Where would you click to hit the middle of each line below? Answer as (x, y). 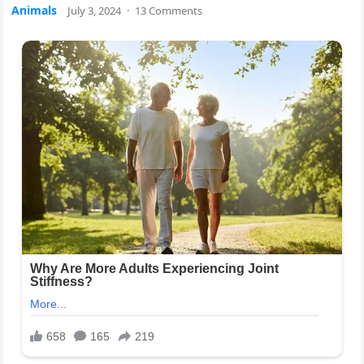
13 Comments (169, 11)
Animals (35, 10)
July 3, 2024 (95, 11)
